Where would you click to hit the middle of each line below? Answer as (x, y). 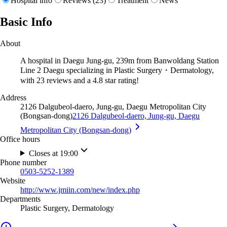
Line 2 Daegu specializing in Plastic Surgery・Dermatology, (117, 70)
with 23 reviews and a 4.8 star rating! (80, 80)
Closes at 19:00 (53, 153)
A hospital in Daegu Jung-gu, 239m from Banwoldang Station (120, 60)
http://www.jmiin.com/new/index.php (80, 190)
